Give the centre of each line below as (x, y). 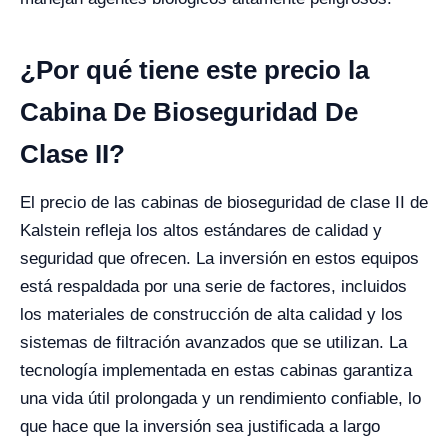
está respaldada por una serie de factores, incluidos (213, 286)
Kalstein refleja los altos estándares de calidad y (201, 230)
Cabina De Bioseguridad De (189, 112)
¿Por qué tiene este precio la (194, 70)
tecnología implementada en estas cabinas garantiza (216, 370)
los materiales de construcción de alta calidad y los (211, 314)
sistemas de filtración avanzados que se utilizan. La (213, 342)
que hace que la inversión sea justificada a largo (200, 426)
